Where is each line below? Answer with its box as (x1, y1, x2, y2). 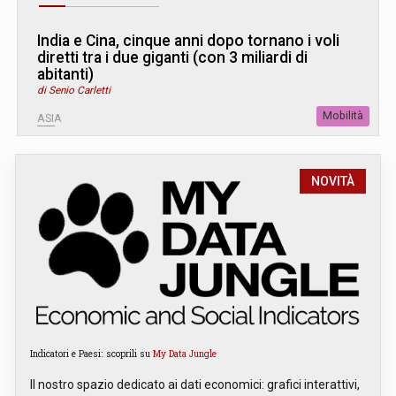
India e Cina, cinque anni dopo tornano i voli (37, 32, 339, 50)
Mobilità (323, 110, 363, 123)
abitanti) (37, 65, 94, 84)
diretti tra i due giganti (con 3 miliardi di (37, 49, 308, 67)
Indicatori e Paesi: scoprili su (30, 347, 153, 361)
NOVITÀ (311, 174, 354, 189)
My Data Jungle (153, 347, 217, 361)
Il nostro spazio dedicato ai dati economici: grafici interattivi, (30, 377, 360, 392)
